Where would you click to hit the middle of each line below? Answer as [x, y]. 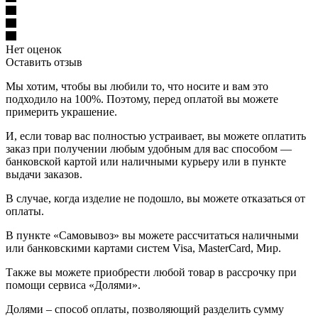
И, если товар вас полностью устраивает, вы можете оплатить [156, 136]
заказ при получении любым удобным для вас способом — [149, 148]
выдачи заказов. [44, 174]
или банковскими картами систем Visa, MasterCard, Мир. [143, 248]
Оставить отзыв [44, 62]
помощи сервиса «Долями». [73, 285]
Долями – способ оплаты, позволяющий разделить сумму [145, 309]
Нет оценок [34, 49]
